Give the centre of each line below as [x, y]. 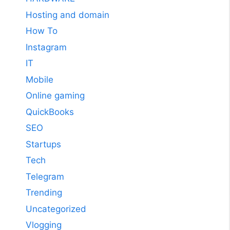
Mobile [40, 79]
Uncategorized [56, 209]
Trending [44, 193]
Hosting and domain [68, 15]
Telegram [45, 176]
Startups [43, 144]
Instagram [46, 47]
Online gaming [55, 96]
